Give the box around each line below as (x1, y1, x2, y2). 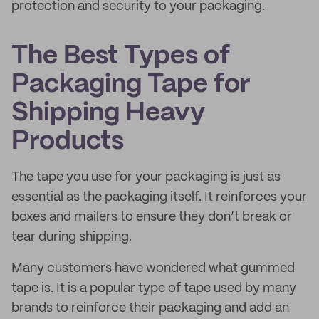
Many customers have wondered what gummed (11, 262, 295, 275)
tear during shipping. (11, 231, 132, 244)
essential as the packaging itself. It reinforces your (11, 191, 307, 204)
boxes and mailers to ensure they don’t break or (11, 211, 292, 224)
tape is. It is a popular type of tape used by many (11, 282, 296, 295)
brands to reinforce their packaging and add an (11, 302, 289, 315)
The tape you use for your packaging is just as (11, 171, 281, 184)
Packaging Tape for (11, 73, 250, 97)
